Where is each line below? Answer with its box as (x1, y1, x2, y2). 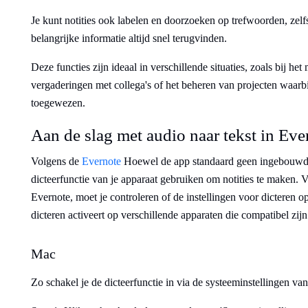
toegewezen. (31, 97, 85, 109)
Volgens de (31, 155, 82, 167)
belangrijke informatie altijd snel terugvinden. (31, 32, 227, 44)
